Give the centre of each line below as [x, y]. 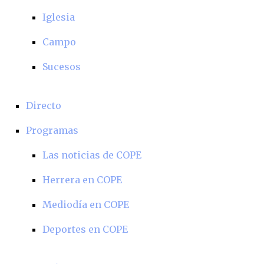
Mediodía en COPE [86, 204]
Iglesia [59, 17]
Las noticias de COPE [92, 155]
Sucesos [62, 67]
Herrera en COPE [82, 180]
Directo [44, 105]
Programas [52, 130]
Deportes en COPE [85, 229]
